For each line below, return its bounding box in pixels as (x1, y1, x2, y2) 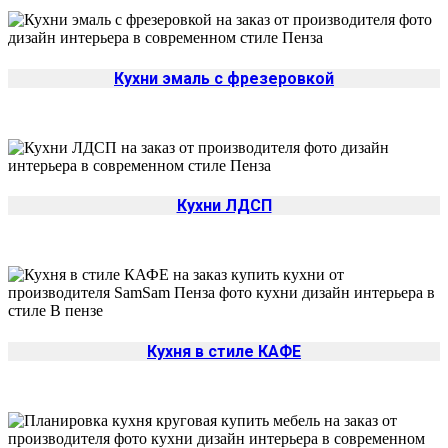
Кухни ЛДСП (176, 196, 272, 216)
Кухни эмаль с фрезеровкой (114, 68, 334, 88)
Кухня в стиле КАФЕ (147, 341, 301, 361)
